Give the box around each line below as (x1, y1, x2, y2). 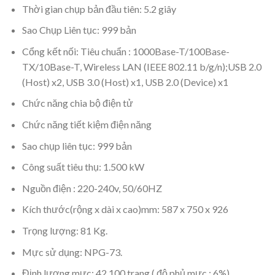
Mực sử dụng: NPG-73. (21, 246, 122, 258)
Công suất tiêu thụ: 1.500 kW (21, 161, 144, 173)
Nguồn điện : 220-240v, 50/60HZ (21, 182, 162, 194)
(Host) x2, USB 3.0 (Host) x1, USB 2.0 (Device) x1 (21, 76, 228, 88)
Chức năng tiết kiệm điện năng (21, 118, 152, 131)
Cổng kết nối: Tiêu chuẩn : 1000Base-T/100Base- (21, 45, 230, 57)
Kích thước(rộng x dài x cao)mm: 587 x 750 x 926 (21, 203, 228, 215)
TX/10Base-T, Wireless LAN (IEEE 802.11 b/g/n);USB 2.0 (21, 60, 261, 72)
